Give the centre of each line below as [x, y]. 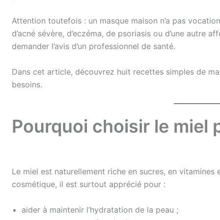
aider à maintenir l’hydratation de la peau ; [100, 209]
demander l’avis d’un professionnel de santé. [94, 46]
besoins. [27, 84]
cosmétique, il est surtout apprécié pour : [89, 184]
